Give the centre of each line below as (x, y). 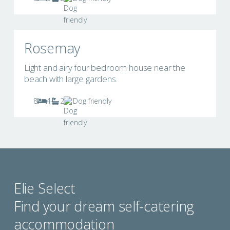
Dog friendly (92, 101)
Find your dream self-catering (104, 206)
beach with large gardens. (71, 79)
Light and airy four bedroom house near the (104, 68)
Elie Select (44, 188)
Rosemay (52, 48)
